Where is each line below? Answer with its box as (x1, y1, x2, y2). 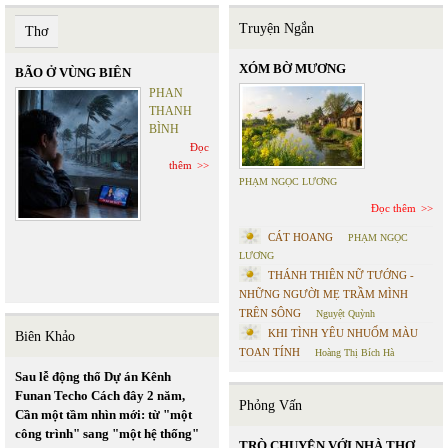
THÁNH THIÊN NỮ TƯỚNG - (268, 268, 414, 281)
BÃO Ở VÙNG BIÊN (15, 64, 131, 80)
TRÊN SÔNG (239, 306, 301, 319)
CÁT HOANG (268, 230, 333, 243)
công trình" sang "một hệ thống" (15, 425, 199, 441)
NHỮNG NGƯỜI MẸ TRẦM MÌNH (239, 287, 408, 300)
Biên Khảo (15, 328, 75, 344)
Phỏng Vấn (239, 397, 302, 413)
